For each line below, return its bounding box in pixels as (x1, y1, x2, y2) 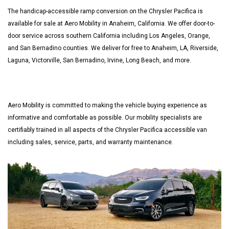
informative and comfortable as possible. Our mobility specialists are (8, 113, 202, 121)
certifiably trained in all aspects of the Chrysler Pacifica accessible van (8, 126, 207, 133)
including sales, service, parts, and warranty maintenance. (8, 138, 175, 146)
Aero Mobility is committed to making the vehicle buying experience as (8, 101, 207, 109)
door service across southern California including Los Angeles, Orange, (8, 32, 210, 39)
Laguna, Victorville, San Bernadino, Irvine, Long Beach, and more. (8, 56, 191, 64)
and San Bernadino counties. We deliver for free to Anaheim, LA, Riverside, (8, 44, 218, 52)
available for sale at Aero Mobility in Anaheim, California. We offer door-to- (8, 19, 215, 27)
